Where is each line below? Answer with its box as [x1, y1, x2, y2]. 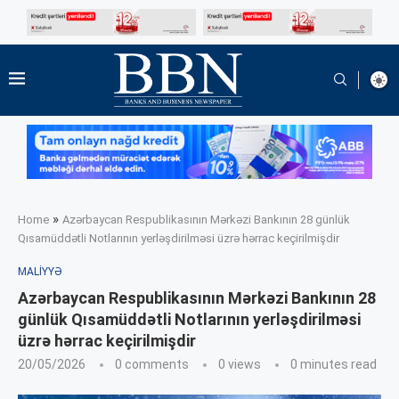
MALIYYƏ [18, 265, 62, 279]
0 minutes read [290, 357, 377, 372]
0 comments [115, 357, 189, 372]
